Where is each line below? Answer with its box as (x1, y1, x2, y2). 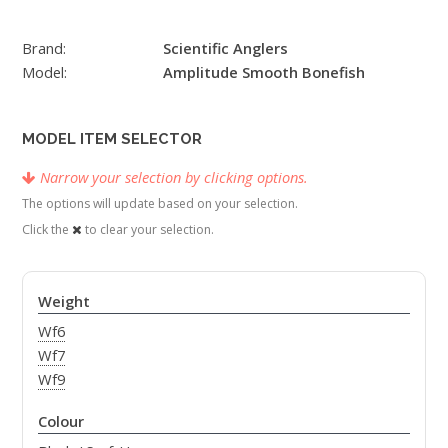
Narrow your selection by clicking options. (40, 166, 308, 187)
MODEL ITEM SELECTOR (22, 129, 202, 147)
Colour (37, 410, 84, 431)
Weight (37, 291, 90, 312)
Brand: (22, 37, 66, 58)
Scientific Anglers (162, 37, 288, 58)
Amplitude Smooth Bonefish (162, 61, 365, 82)
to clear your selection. (82, 220, 214, 238)
